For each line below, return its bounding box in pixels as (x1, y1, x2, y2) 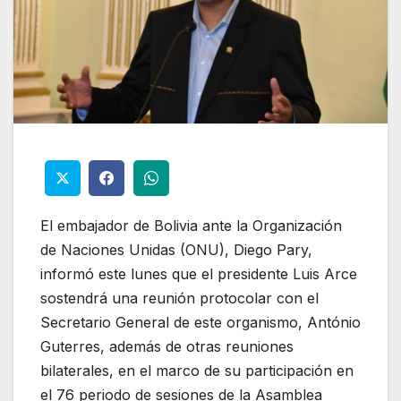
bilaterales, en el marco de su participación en (40, 362, 354, 380)
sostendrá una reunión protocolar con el (40, 289, 319, 308)
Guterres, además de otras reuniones (40, 337, 294, 356)
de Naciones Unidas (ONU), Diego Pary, (40, 241, 312, 260)
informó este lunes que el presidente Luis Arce (40, 265, 357, 284)
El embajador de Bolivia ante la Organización (40, 217, 342, 235)
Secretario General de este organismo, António (40, 313, 361, 332)
